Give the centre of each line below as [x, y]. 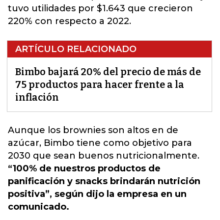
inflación [37, 97]
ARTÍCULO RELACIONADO [76, 49]
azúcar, [26, 143]
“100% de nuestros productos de [84, 168]
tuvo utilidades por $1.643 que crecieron [100, 8]
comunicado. [39, 207]
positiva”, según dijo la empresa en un [97, 194]
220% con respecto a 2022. [69, 21]
